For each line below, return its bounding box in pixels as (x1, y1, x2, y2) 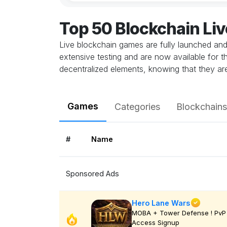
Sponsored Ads (65, 169, 119, 178)
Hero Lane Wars (131, 198, 190, 207)
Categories (115, 101, 160, 112)
